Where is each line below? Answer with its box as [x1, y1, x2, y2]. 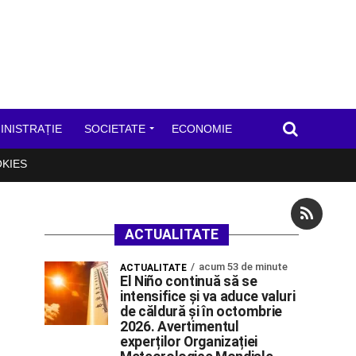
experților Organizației [120, 334, 257, 350]
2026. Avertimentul [120, 319, 239, 335]
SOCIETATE [83, 122, 145, 135]
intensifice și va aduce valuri [120, 288, 296, 304]
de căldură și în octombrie [120, 304, 282, 319]
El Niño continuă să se [120, 273, 257, 289]
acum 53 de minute [199, 261, 288, 273]
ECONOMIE [171, 122, 232, 135]
